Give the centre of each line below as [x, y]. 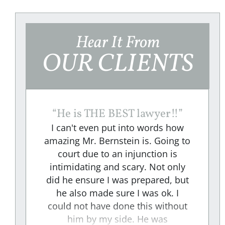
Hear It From [118, 43]
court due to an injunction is [117, 154]
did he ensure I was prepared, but [117, 180]
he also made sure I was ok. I [117, 193]
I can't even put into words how [117, 128]
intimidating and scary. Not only [117, 167]
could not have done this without [117, 206]
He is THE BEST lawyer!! [117, 114]
